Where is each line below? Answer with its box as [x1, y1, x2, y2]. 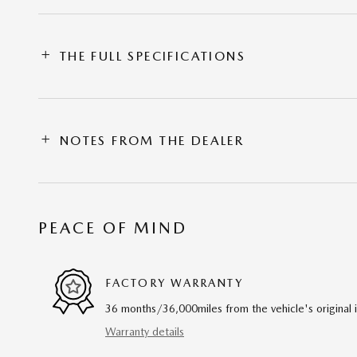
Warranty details [105, 324, 184, 338]
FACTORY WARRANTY [105, 277, 243, 290]
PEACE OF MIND [38, 218, 187, 237]
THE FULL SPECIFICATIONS [59, 48, 246, 64]
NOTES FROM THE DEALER [59, 132, 245, 148]
